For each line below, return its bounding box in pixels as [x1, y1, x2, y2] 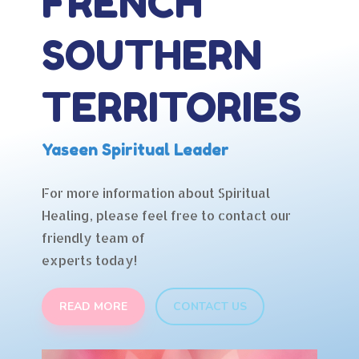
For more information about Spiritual [41, 184, 270, 201]
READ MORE [58, 299, 127, 315]
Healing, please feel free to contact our [41, 207, 291, 224]
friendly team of [41, 229, 145, 246]
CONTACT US [172, 299, 247, 315]
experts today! [41, 252, 137, 268]
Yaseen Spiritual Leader [41, 140, 229, 159]
